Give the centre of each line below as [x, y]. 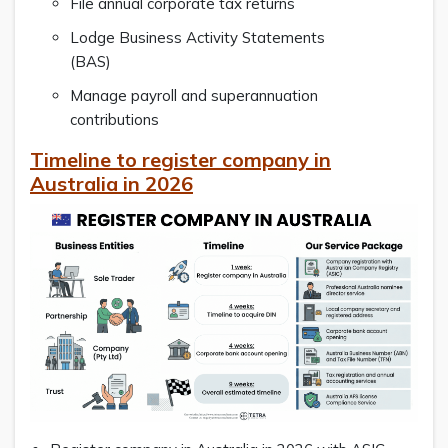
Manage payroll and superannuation [194, 95]
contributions [120, 119]
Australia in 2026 [111, 183]
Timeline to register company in [180, 159]
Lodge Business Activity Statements [197, 37]
